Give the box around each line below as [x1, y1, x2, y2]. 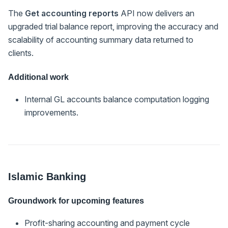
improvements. [24, 107, 78, 118]
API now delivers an [119, 8, 194, 18]
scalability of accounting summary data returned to [8, 34, 193, 45]
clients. [8, 47, 34, 58]
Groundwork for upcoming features [8, 196, 144, 205]
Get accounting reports [25, 8, 119, 18]
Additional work [8, 72, 69, 81]
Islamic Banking [8, 170, 86, 182]
